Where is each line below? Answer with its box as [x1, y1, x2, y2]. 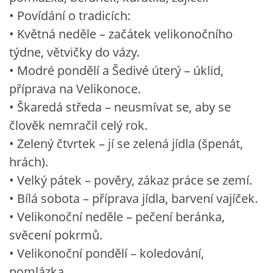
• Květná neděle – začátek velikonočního [9, 25, 233, 42]
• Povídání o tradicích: [9, 7, 130, 24]
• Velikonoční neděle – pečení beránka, [9, 208, 225, 225]
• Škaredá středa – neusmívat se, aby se [9, 98, 231, 115]
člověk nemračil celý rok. [9, 116, 147, 133]
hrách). [9, 153, 48, 170]
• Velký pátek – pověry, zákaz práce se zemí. [9, 171, 252, 188]
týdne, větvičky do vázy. [9, 43, 140, 60]
